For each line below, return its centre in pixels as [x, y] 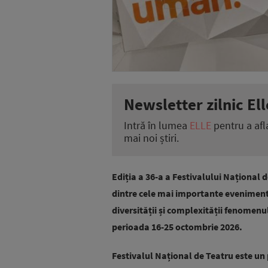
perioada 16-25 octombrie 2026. [177, 227]
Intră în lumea [157, 126]
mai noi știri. [151, 138]
